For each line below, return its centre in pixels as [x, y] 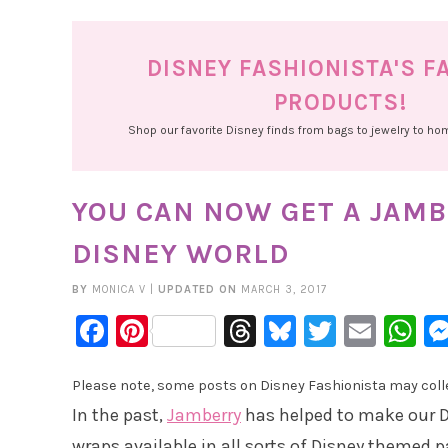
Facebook [178, 331]
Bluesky [353, 331]
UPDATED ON [199, 290]
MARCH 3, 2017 [284, 290]
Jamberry [204, 415]
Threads [315, 331]
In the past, [119, 415]
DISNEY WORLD [180, 254]
